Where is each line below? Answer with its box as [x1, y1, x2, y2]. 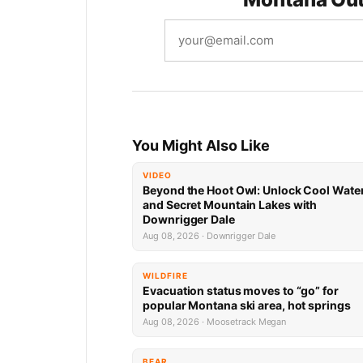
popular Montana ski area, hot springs [143, 298, 351, 312]
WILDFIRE [143, 271, 189, 280]
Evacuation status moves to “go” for [143, 284, 339, 297]
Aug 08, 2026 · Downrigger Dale [143, 230, 276, 241]
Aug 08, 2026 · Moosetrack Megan [143, 316, 287, 327]
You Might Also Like [132, 137, 271, 154]
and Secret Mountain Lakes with [143, 198, 318, 211]
